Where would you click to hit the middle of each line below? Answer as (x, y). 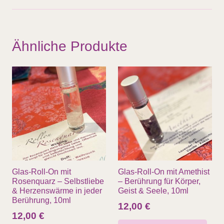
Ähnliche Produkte (70, 46)
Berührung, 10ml (41, 200)
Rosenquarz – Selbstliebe (58, 181)
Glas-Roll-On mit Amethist (164, 171)
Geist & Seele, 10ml (153, 190)
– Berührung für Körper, (159, 181)
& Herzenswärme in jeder (57, 190)
